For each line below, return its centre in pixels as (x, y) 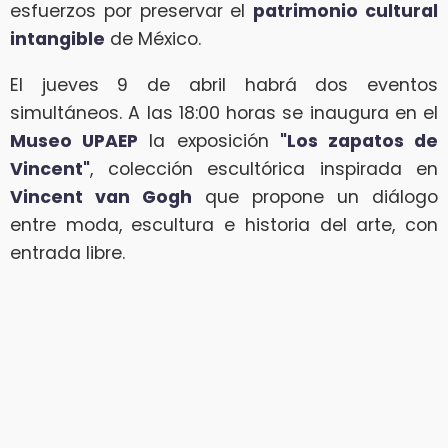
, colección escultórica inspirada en (264, 168)
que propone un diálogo (315, 196)
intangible (57, 38)
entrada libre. (67, 252)
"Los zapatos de (359, 140)
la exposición (209, 140)
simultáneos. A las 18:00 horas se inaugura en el (224, 112)
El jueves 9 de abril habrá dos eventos (224, 84)
